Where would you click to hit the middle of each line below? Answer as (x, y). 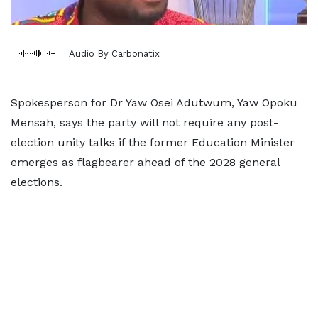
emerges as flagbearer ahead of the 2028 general (145, 162)
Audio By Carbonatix (114, 53)
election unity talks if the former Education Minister (153, 142)
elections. (37, 182)
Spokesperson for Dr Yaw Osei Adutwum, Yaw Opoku (154, 103)
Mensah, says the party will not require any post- (144, 122)
